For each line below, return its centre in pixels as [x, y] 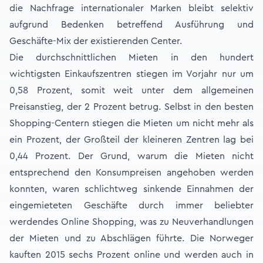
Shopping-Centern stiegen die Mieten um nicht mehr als [131, 123]
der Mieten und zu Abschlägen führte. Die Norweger [131, 238]
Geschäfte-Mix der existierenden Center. [96, 41]
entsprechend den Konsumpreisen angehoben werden [131, 173]
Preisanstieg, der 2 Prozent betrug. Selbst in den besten [131, 107]
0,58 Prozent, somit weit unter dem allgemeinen [131, 90]
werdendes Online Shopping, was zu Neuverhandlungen [131, 222]
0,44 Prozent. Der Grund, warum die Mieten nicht [131, 156]
